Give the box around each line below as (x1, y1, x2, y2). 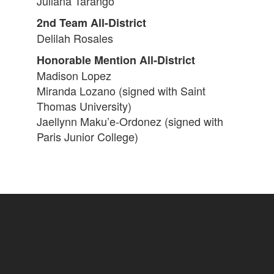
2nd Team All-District (37, 15, 149, 31)
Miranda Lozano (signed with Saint (37, 83, 206, 99)
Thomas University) (37, 98, 135, 114)
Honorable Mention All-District (37, 52, 198, 68)
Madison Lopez (37, 67, 114, 84)
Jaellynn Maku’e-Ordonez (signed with (37, 113, 223, 130)
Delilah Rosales (37, 30, 119, 46)
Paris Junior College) (37, 128, 141, 145)
